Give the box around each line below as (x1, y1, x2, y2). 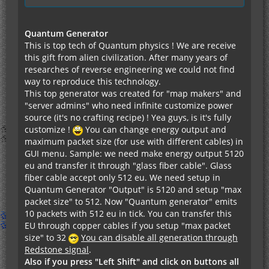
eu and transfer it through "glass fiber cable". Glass (25, 160, 232, 172)
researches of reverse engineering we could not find (25, 64, 235, 76)
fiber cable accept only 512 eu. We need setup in (25, 172, 220, 184)
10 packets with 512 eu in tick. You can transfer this (25, 208, 232, 220)
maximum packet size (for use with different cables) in (25, 136, 243, 148)
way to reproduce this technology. (25, 76, 161, 88)
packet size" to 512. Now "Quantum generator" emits (25, 196, 237, 208)
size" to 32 (25, 232, 68, 244)
